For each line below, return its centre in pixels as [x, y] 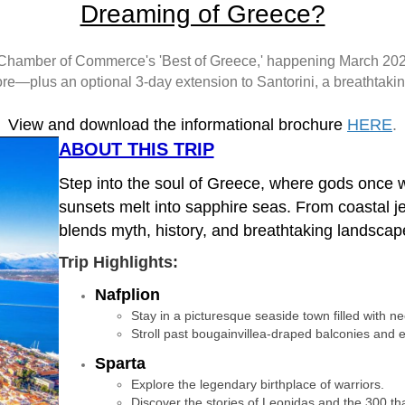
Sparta [120, 363]
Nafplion [127, 295]
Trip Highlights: [118, 262]
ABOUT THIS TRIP [136, 149]
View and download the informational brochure [175, 125]
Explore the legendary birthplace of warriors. [257, 384]
